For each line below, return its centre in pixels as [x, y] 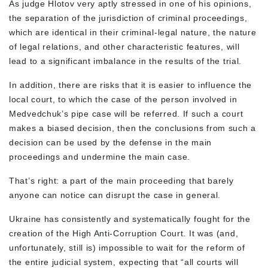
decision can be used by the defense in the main [110, 142]
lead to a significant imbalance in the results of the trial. [127, 61]
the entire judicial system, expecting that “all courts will [124, 262]
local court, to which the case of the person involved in [123, 99]
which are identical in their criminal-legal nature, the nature [133, 32]
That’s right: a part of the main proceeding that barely [121, 180]
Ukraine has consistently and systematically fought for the [130, 219]
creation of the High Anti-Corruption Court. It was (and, [124, 233]
